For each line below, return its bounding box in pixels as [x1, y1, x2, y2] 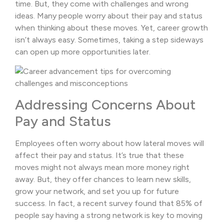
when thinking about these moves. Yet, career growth [15, 23, 208, 33]
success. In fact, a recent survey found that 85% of [15, 198, 202, 208]
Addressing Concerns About [15, 96, 195, 113]
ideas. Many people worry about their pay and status [15, 11, 202, 21]
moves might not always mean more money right [15, 162, 189, 172]
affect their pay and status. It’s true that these [15, 150, 184, 160]
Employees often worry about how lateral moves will [15, 138, 204, 148]
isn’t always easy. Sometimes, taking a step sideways [15, 35, 203, 45]
